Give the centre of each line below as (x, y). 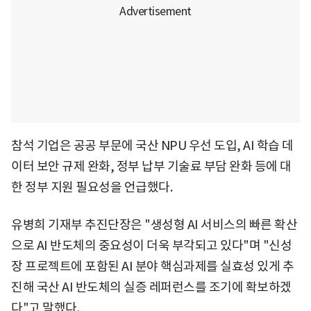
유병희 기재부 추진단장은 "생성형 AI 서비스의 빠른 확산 (154, 224)
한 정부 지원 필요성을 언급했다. (92, 187)
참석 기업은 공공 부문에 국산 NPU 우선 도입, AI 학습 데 (152, 145)
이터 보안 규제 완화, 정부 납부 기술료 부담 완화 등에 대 (151, 166)
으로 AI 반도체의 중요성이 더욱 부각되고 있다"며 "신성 (151, 245)
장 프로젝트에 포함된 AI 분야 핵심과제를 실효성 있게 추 (152, 266)
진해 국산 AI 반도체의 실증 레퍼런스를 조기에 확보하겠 (151, 287)
